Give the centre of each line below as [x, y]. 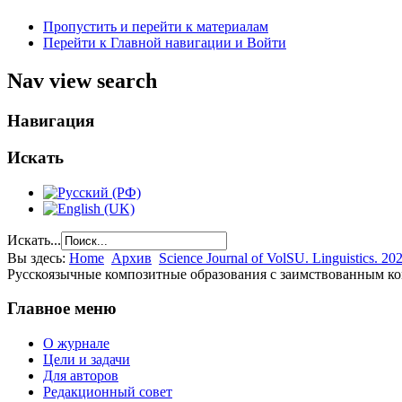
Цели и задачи [87, 360]
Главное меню [62, 309]
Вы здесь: [38, 258]
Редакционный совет [108, 392]
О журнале [76, 344]
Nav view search [82, 81]
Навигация [51, 121]
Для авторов [81, 376]
